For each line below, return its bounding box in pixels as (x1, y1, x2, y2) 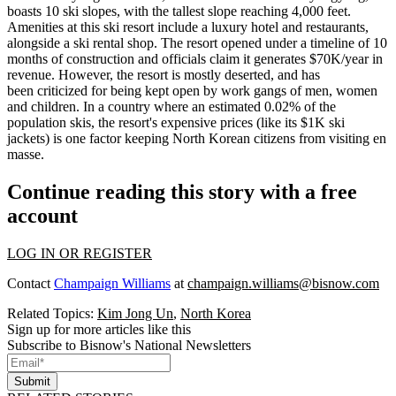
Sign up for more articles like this (7, 321, 191, 337)
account (7, 203, 78, 227)
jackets (7, 131, 45, 146)
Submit (14, 374, 50, 388)
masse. (7, 147, 44, 162)
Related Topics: (7, 305, 97, 321)
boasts (7, 4, 45, 19)
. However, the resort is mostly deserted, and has (51, 67, 320, 82)
